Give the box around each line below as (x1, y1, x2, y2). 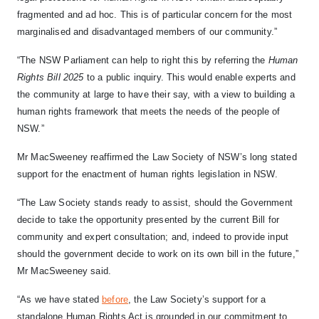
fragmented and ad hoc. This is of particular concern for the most (17, 9, 293, 21)
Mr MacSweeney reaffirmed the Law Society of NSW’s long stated (17, 152, 297, 163)
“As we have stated (17, 294, 103, 305)
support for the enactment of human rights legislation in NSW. (17, 169, 278, 180)
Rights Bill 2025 (17, 72, 87, 83)
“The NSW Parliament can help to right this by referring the (17, 55, 268, 66)
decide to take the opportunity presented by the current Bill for (17, 214, 280, 226)
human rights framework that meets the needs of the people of (17, 106, 281, 117)
